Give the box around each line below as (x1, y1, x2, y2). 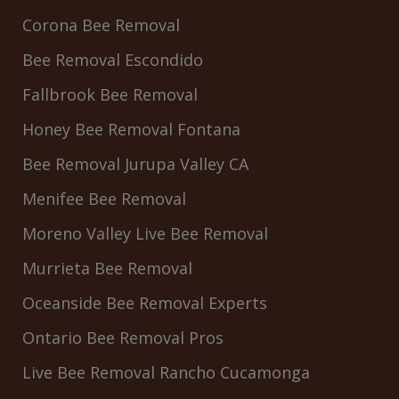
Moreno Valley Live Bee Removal (22, 223, 268, 245)
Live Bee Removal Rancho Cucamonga (22, 362, 310, 384)
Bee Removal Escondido (22, 49, 203, 71)
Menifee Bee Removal (22, 188, 186, 210)
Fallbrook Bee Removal (22, 84, 198, 106)
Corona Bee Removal (22, 14, 180, 37)
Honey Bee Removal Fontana (22, 118, 240, 141)
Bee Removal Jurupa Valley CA (22, 153, 248, 175)
